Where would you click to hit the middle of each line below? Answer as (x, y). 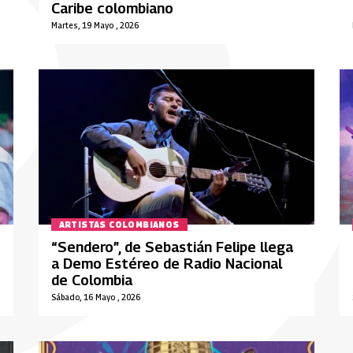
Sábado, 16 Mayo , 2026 (95, 297)
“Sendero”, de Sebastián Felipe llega (172, 247)
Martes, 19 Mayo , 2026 (95, 26)
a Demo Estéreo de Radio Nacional (166, 264)
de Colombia (91, 281)
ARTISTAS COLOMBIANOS (119, 225)
